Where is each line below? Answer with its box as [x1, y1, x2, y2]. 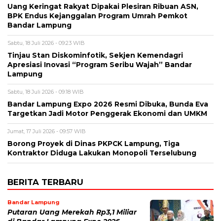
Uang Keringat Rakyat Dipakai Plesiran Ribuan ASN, [7, 2, 198, 11]
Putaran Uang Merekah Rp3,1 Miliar [7, 208, 137, 217]
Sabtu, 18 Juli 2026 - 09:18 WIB [7, 88, 84, 96]
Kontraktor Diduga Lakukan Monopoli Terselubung [7, 149, 196, 157]
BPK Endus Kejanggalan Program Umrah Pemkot [7, 12, 187, 20]
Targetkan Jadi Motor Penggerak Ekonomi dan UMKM [7, 110, 207, 118]
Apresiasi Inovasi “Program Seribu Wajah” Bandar [7, 61, 192, 69]
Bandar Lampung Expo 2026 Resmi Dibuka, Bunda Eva [7, 100, 208, 109]
